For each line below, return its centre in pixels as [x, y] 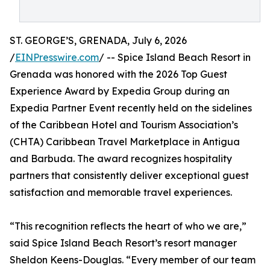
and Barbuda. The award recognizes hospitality [121, 159]
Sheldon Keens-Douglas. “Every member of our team [133, 260]
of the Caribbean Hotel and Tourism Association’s [124, 125]
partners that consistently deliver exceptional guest [129, 175]
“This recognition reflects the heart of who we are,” [128, 226]
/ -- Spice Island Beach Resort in [175, 57]
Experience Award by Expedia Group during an [120, 91]
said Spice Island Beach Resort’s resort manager [123, 243]
